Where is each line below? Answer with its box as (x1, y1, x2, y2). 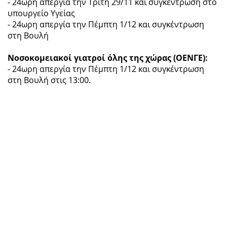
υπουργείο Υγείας (8, 7, 75, 19)
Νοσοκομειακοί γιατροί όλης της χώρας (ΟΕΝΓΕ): (8, 52, 210, 63)
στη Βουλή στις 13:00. (8, 74, 91, 86)
